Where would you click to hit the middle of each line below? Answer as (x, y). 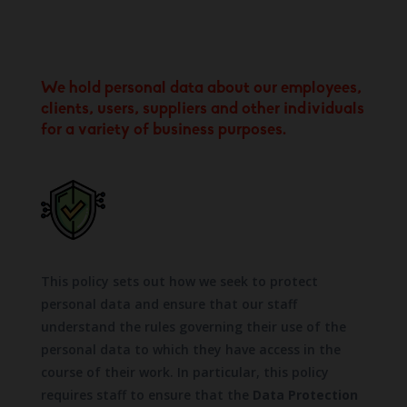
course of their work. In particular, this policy (184, 372)
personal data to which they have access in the (190, 349)
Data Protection (305, 394)
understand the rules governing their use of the (193, 326)
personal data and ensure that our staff (169, 303)
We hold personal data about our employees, (201, 88)
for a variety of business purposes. (163, 130)
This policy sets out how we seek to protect (179, 281)
